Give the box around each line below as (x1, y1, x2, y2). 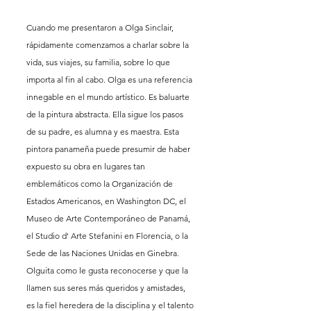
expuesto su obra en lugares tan (26, 160, 147, 171)
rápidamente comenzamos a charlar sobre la (26, 39, 191, 50)
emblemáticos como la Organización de (26, 178, 175, 189)
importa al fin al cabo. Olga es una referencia (26, 74, 194, 85)
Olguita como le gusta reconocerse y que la (26, 264, 190, 276)
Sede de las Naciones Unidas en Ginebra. (26, 247, 181, 258)
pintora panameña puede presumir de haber (26, 143, 192, 154)
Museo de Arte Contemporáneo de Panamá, (26, 212, 192, 224)
